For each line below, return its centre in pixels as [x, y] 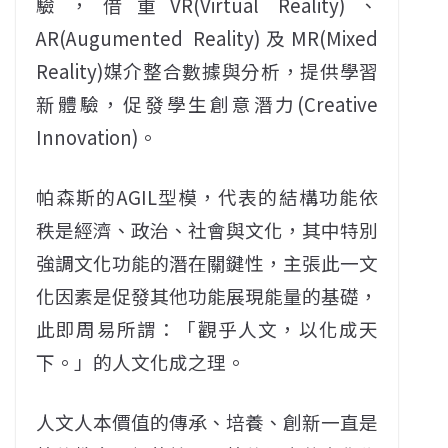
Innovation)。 [96, 136]
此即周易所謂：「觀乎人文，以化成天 [207, 328]
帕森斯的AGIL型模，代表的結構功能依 [207, 196]
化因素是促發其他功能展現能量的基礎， [207, 295]
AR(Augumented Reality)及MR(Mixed [207, 37]
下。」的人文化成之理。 [140, 361]
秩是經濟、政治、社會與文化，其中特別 [207, 229]
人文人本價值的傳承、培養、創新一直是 [207, 421]
